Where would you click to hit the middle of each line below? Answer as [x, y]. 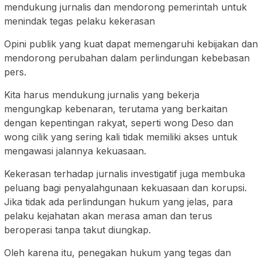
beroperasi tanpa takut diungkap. [77, 230]
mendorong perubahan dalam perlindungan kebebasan [127, 58]
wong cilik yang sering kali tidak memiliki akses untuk [121, 137]
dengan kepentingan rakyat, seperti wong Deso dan [119, 123]
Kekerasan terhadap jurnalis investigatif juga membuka [125, 174]
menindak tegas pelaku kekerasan [80, 21]
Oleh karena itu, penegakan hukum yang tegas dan [118, 253]
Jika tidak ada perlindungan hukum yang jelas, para [118, 202]
